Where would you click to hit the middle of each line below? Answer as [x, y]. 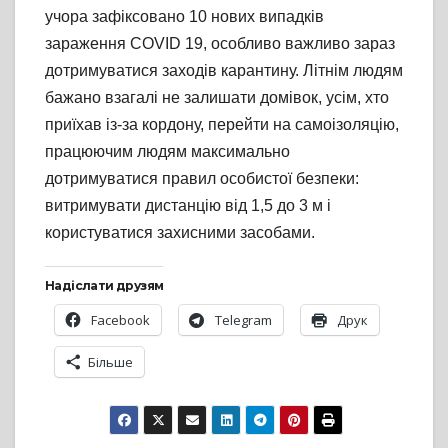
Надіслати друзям [104, 286]
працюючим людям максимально [167, 152]
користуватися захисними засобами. [180, 233]
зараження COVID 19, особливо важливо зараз [220, 44]
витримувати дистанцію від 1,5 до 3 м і [188, 206]
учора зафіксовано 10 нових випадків [184, 17]
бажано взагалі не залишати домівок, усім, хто [217, 98]
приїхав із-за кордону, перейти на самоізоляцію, [222, 125]
